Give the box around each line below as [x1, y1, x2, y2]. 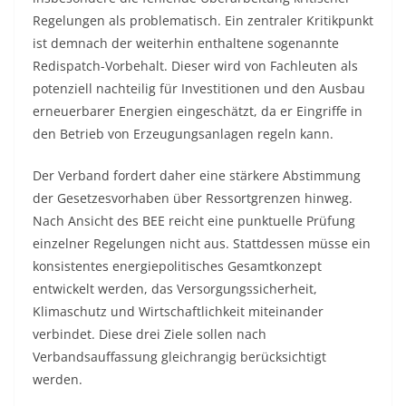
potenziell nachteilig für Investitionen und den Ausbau [33, 80, 365, 98]
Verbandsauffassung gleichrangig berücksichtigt [33, 348, 326, 366]
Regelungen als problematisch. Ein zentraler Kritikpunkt [33, 12, 373, 30]
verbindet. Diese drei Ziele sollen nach [33, 325, 266, 343]
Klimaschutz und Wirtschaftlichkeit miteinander [33, 303, 324, 321]
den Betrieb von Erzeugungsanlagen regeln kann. [33, 125, 333, 143]
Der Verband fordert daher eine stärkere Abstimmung [33, 167, 361, 185]
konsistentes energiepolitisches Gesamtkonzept [33, 257, 322, 275]
